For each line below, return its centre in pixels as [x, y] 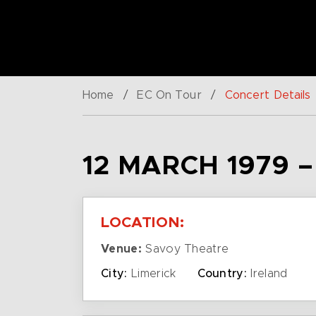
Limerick [152, 274]
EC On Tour [169, 95]
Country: [222, 274]
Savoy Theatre [185, 249]
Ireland [267, 274]
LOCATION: [142, 223]
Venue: [121, 249]
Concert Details [268, 95]
